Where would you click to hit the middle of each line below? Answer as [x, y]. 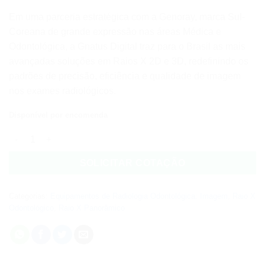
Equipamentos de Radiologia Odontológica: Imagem [139, 196]
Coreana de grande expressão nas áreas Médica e [115, 32]
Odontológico [31, 208]
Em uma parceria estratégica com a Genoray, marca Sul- [127, 17]
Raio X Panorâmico [92, 208]
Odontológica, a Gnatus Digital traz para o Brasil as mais [127, 47]
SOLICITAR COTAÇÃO [132, 163]
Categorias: [30, 196]
